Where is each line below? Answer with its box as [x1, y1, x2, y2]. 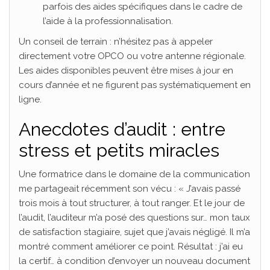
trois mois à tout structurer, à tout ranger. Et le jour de [19, 198, 245, 209]
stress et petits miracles [19, 140, 219, 162]
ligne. [19, 94, 42, 105]
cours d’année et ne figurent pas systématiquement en [19, 80, 251, 91]
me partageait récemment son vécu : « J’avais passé [19, 183, 240, 195]
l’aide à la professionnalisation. [43, 16, 173, 27]
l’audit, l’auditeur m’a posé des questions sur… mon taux [19, 212, 250, 224]
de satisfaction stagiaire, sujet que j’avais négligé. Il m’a [19, 227, 250, 238]
